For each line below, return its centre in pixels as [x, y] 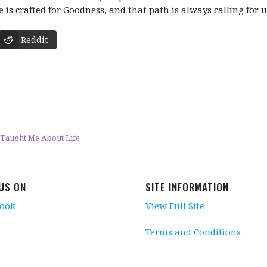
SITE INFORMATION [187, 187]
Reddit [34, 40]
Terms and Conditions [193, 232]
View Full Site [175, 205]
